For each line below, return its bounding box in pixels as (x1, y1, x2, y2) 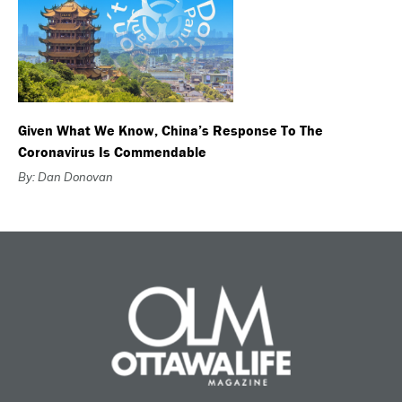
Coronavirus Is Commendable (18, 142, 206, 162)
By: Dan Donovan (18, 169, 113, 184)
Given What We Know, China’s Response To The (18, 120, 323, 140)
